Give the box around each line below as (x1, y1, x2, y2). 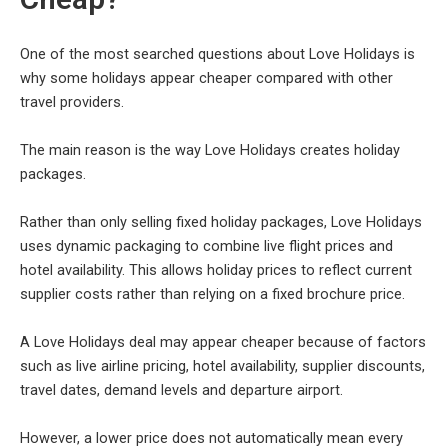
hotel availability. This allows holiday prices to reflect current (20, 260, 412, 279)
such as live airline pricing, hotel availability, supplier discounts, (20, 356, 425, 375)
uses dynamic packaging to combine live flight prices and (20, 236, 393, 255)
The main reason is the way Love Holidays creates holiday (20, 140, 400, 159)
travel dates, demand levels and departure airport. (20, 380, 343, 399)
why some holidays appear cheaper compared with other (20, 68, 393, 87)
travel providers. (20, 92, 124, 111)
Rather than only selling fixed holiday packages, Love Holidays (20, 212, 422, 231)
